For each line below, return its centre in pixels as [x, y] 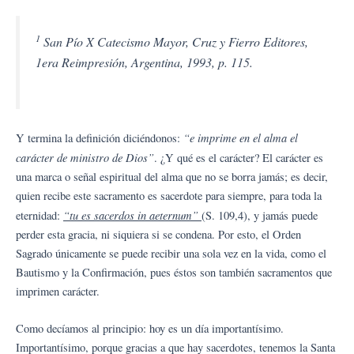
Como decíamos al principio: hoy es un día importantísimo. [150, 329]
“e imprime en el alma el [241, 137]
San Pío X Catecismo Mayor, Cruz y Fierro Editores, [174, 42]
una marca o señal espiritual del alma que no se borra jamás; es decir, [172, 176]
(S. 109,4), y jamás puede [260, 215]
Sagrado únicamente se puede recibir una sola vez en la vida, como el [171, 253]
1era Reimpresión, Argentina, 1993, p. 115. [144, 62]
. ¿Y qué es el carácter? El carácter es [239, 157]
